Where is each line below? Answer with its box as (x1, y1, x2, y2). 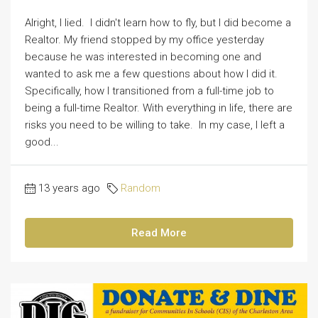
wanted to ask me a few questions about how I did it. (25, 67, 280, 81)
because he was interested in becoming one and (25, 50, 261, 64)
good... (25, 136, 59, 149)
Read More (131, 226, 187, 240)
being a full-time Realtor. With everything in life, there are (25, 102, 292, 115)
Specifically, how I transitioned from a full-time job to (25, 84, 274, 98)
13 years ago (38, 182, 100, 195)
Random (121, 182, 160, 195)
